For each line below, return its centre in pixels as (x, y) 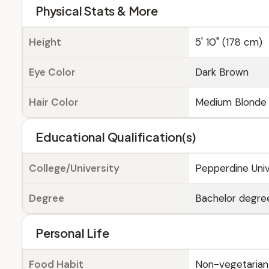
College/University (74, 168)
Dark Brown (222, 72)
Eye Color (52, 72)
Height (45, 42)
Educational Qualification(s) (116, 137)
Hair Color (54, 102)
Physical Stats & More (97, 11)
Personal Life (72, 233)
